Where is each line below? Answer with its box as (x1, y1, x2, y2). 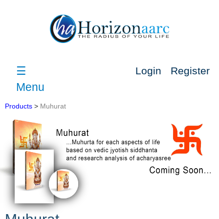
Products (5, 102, 32, 110)
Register (170, 65, 210, 76)
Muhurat (40, 102, 66, 110)
